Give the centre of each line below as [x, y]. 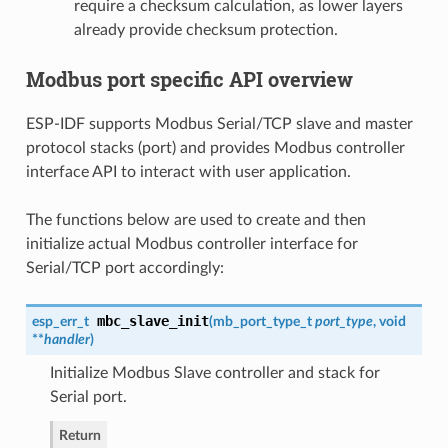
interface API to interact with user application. [188, 171]
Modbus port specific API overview [189, 78]
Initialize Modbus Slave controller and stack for [214, 372]
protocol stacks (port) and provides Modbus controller [215, 147]
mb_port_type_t [263, 321]
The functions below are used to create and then [195, 219]
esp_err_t [60, 321]
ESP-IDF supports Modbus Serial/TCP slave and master [219, 123]
